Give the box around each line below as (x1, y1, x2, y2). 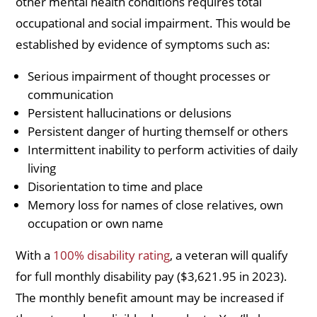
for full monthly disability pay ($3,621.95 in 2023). (16, 268, 288, 285)
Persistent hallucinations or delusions (28, 105, 232, 122)
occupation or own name (28, 215, 164, 232)
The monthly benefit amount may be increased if (16, 289, 284, 306)
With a (16, 247, 54, 264)
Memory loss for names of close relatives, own (28, 197, 284, 214)
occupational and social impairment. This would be (16, 15, 292, 32)
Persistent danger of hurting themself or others (28, 123, 289, 140)
